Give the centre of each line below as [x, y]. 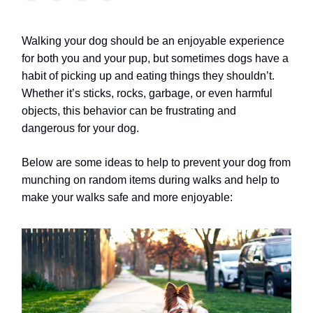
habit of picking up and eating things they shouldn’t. [148, 76]
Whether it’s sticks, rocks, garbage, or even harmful [147, 93]
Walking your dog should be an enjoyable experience [153, 41]
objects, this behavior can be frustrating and [129, 111]
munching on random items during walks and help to [151, 180]
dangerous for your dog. [80, 128]
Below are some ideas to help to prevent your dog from [156, 162]
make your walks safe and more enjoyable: [127, 197]
